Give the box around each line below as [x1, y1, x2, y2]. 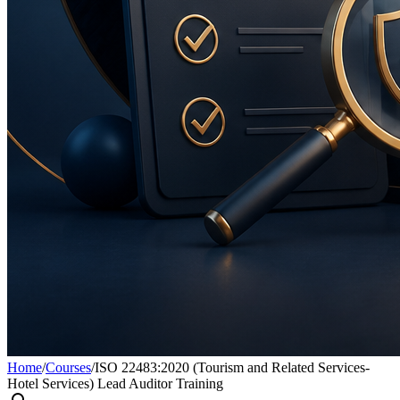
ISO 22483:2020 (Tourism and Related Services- [95, 360, 370, 375]
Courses [46, 360, 91, 375]
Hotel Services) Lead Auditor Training [7, 376, 223, 391]
